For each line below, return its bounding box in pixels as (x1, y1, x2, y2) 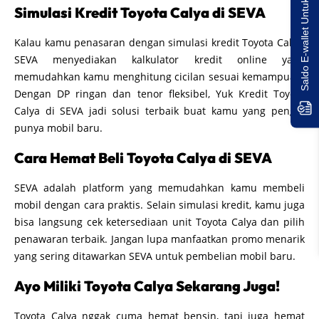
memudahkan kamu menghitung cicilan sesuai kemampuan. (14, 69, 305, 83)
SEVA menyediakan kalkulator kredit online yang (14, 52, 305, 66)
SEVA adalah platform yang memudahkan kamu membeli (14, 180, 305, 194)
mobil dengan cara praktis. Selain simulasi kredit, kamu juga (14, 197, 305, 211)
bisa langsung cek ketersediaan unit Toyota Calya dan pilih (14, 214, 305, 229)
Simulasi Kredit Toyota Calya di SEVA (14, 3, 266, 21)
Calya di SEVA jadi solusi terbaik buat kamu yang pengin (14, 103, 305, 117)
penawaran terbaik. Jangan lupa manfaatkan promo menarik (14, 231, 305, 246)
